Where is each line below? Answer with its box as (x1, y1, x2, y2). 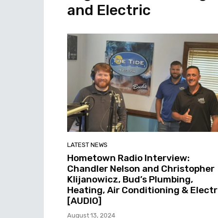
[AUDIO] (67, 195, 102, 206)
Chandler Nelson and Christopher (67, 163, 215, 174)
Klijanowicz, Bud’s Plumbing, (67, 173, 193, 185)
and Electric (67, 1, 151, 19)
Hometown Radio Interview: (67, 152, 190, 163)
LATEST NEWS (67, 141, 108, 148)
